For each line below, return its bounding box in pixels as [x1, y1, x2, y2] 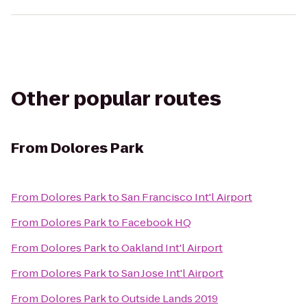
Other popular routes [11, 86, 221, 112]
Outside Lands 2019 [121, 291, 218, 306]
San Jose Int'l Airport [121, 266, 223, 280]
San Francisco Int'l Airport [121, 190, 252, 204]
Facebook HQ [121, 215, 191, 230]
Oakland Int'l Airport [121, 241, 223, 255]
